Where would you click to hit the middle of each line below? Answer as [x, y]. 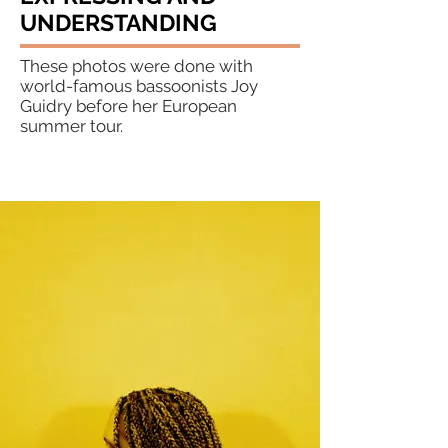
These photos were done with [136, 66]
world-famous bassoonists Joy [139, 86]
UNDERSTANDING [118, 22]
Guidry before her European [128, 106]
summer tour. [71, 126]
